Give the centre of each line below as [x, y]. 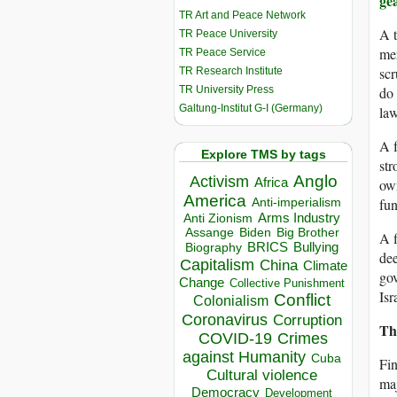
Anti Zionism [218, 219]
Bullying [316, 248]
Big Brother [307, 233]
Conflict [302, 300]
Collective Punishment [287, 284]
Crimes [303, 339]
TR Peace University [228, 33]
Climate [325, 266]
